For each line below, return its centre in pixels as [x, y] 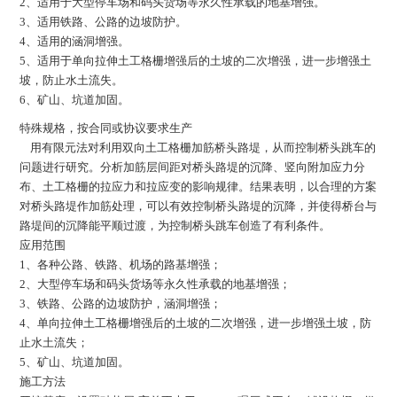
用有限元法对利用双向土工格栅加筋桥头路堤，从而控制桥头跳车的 [198, 147]
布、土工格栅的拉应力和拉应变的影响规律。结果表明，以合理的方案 [198, 186]
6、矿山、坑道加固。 [75, 99]
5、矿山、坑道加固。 [75, 362]
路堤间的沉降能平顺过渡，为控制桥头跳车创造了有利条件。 [175, 225]
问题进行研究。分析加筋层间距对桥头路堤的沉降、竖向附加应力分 [193, 167]
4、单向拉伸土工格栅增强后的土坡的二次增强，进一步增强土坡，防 [196, 323]
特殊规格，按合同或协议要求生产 [106, 128]
